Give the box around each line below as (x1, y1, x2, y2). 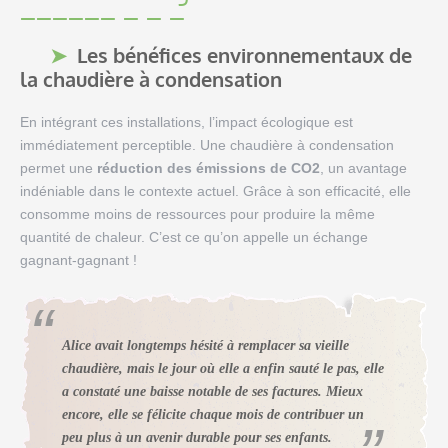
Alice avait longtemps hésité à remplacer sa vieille (62, 338, 349, 354)
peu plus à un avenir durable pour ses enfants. (62, 430, 332, 446)
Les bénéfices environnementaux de (77, 42, 412, 69)
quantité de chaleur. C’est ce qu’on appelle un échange (20, 229, 368, 246)
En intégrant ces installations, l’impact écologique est (20, 114, 353, 131)
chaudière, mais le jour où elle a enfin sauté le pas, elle (62, 361, 384, 377)
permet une (20, 160, 97, 177)
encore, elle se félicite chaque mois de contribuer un (62, 407, 364, 423)
